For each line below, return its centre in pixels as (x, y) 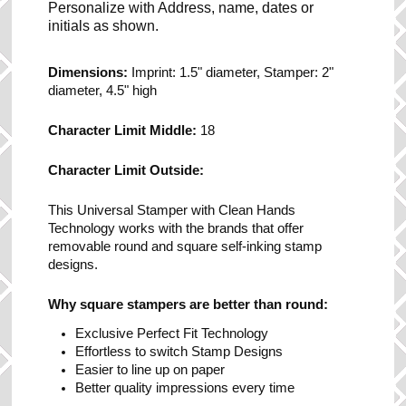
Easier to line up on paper (150, 369)
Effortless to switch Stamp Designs (179, 351)
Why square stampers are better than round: (188, 304)
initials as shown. (104, 25)
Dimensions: (90, 72)
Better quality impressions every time (185, 387)
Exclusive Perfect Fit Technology (172, 333)
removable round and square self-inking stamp (185, 246)
